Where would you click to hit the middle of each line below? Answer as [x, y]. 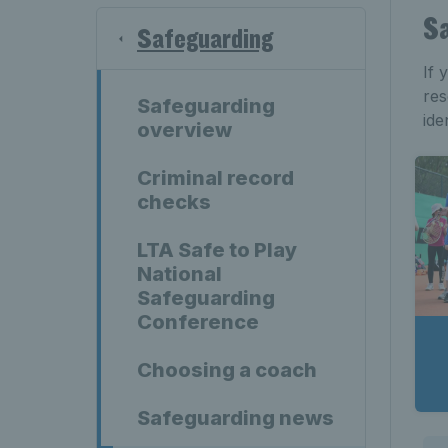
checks [174, 202]
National [179, 274]
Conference [198, 322]
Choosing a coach [227, 370]
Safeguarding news [235, 418]
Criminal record [215, 178]
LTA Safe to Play [217, 250]
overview [184, 130]
